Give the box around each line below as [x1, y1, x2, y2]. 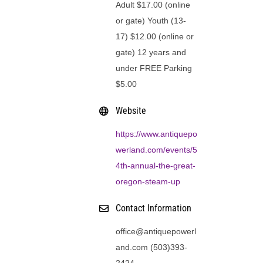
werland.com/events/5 [116, 144, 198, 154]
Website [116, 104, 147, 116]
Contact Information [116, 202, 192, 214]
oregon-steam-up [116, 176, 181, 186]
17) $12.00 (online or [116, 31, 194, 41]
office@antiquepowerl [116, 226, 197, 236]
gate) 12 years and [116, 47, 187, 57]
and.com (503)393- [116, 242, 188, 252]
